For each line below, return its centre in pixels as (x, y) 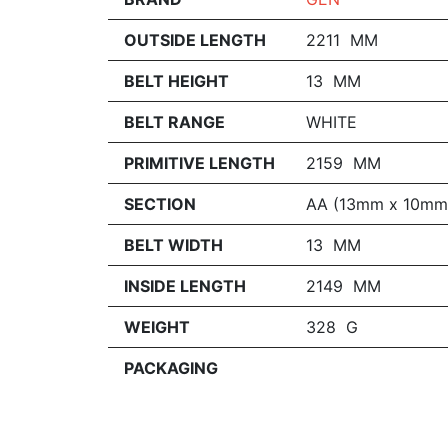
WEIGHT (157, 326)
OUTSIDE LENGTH (195, 39)
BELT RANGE (174, 121)
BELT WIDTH (173, 244)
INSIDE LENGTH (185, 285)
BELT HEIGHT (176, 80)
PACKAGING (171, 367)
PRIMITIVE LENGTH (199, 162)
